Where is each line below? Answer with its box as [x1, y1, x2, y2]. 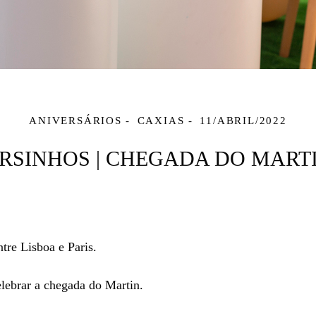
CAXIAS [137, 115, 185, 127]
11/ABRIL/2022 [200, 115, 287, 127]
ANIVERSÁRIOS [29, 115, 122, 127]
